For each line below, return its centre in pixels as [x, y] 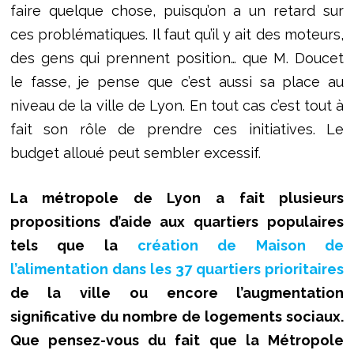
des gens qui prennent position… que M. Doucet [177, 58]
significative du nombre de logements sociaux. [177, 316]
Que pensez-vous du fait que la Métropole [177, 340]
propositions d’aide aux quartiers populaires [177, 221]
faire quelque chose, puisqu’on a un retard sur [177, 10]
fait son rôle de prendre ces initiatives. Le [177, 129]
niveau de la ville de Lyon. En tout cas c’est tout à [177, 105]
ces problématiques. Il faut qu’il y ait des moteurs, [177, 34]
